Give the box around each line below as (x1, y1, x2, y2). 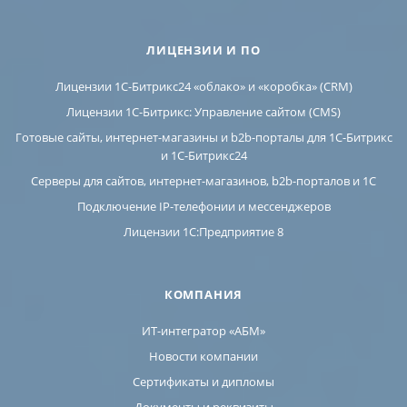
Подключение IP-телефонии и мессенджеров (76, 198, 331, 215)
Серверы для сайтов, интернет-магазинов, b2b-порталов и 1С (31, 173, 376, 190)
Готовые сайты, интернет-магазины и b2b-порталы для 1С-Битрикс (15, 129, 392, 146)
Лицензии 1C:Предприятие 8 (124, 223, 283, 241)
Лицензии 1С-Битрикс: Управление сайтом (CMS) (66, 104, 341, 121)
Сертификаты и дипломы (133, 373, 274, 391)
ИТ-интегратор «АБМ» (142, 323, 265, 340)
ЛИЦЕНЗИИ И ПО (146, 42, 261, 59)
